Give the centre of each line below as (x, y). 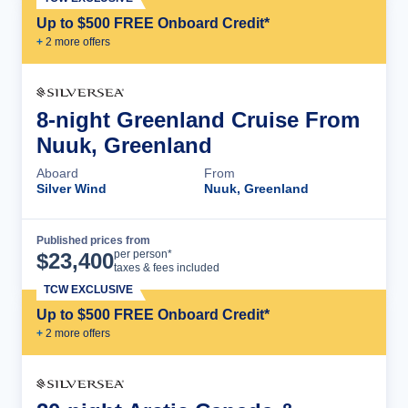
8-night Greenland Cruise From (198, 119)
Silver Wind (71, 188)
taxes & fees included (167, 267)
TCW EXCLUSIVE (88, 289)
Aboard (57, 173)
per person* (143, 254)
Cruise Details (305, 254)
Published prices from (93, 240)
